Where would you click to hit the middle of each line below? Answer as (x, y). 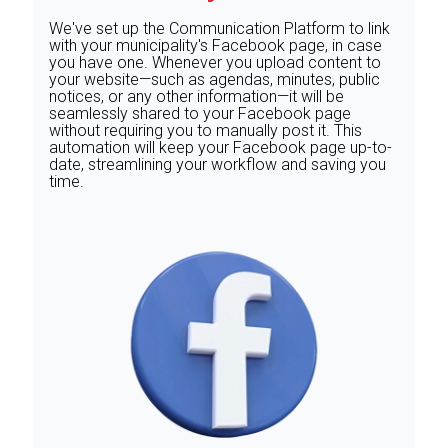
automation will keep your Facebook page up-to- (220, 147)
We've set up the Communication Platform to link (219, 28)
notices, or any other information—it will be (196, 96)
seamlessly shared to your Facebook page (200, 113)
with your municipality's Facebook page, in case (215, 45)
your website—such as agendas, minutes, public (214, 79)
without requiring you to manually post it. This (205, 130)
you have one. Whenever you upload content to (215, 62)
